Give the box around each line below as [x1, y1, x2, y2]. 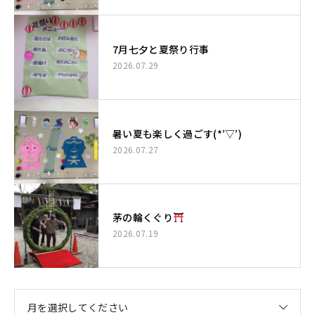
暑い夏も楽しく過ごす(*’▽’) [112, 126, 243, 141]
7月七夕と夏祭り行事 [112, 41, 210, 56]
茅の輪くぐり [112, 210, 173, 224]
